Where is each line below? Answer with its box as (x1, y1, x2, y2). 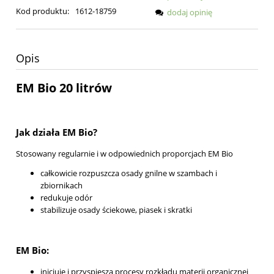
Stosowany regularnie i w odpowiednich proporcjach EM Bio (16, 147, 233, 159)
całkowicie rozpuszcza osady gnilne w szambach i (40, 167, 217, 179)
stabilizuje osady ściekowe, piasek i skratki (40, 204, 192, 215)
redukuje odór (40, 191, 92, 203)
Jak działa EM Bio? (16, 126, 97, 139)
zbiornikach (40, 179, 83, 191)
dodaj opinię (167, 6, 212, 18)
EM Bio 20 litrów (16, 79, 112, 96)
